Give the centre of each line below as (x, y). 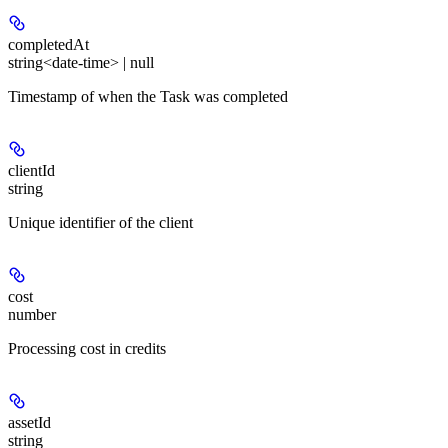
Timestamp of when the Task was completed (148, 96)
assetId (29, 422)
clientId (31, 170)
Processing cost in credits (87, 348)
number (32, 314)
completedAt (48, 44)
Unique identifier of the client (100, 222)
